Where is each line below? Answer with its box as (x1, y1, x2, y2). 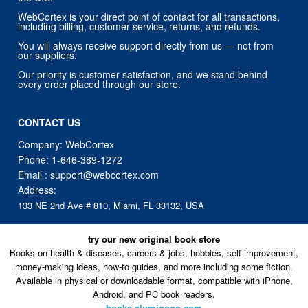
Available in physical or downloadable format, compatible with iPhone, (15, 274, 293, 287)
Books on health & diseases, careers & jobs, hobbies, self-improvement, (10, 246, 298, 260)
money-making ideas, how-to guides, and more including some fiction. (15, 260, 293, 274)
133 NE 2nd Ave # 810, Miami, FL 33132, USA (18, 198, 205, 212)
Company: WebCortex (18, 137, 115, 151)
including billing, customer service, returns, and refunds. (18, 19, 261, 33)
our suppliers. (18, 47, 78, 62)
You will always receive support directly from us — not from (18, 38, 274, 52)
